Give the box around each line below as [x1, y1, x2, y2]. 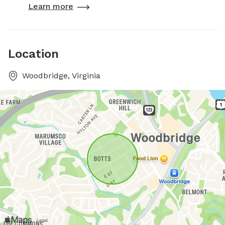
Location [8, 46, 59, 61]
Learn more [28, 1, 73, 11]
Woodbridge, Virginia [22, 70, 100, 80]
